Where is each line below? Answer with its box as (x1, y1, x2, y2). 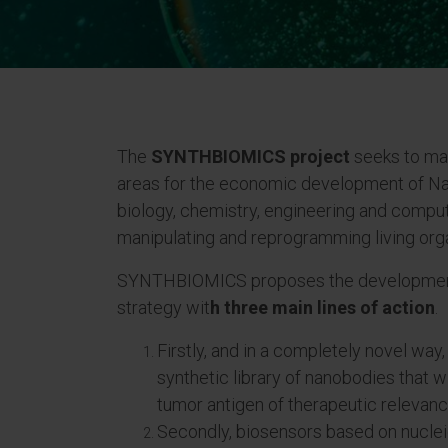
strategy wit (117, 297, 210, 318)
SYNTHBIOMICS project (147, 146, 354, 167)
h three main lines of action (210, 297, 435, 318)
